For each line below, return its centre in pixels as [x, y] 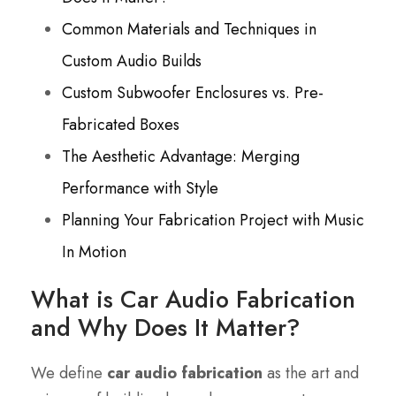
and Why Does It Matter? [166, 328]
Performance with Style [140, 189]
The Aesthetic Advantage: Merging [181, 157]
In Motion [94, 252]
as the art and [311, 373]
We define [69, 373]
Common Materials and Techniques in [189, 30]
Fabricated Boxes [121, 125]
